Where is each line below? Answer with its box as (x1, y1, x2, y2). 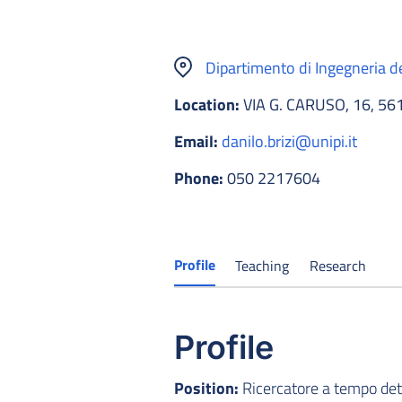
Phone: (174, 165, 223, 190)
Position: (174, 375, 239, 400)
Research (309, 254, 366, 276)
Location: (174, 92, 240, 117)
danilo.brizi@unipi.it (222, 128, 357, 153)
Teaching (235, 254, 290, 276)
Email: (174, 128, 218, 153)
